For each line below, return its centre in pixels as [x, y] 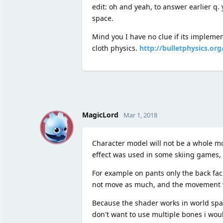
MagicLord [100, 114]
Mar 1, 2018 [140, 115]
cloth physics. [115, 48]
